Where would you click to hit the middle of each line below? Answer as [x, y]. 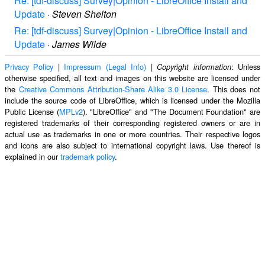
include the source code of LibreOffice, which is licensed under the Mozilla [132, 100]
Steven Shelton [84, 14]
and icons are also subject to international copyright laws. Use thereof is [132, 145]
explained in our [33, 156]
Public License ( [32, 111]
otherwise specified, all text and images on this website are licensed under [132, 77]
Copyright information [194, 67]
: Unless [246, 66]
